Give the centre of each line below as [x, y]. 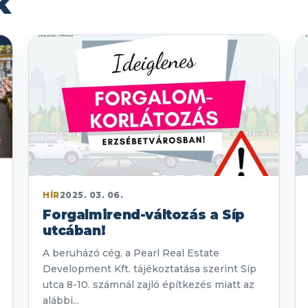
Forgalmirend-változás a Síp [144, 215]
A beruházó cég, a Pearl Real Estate [131, 253]
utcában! [74, 231]
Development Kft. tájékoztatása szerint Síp [150, 269]
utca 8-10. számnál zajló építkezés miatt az [149, 285]
